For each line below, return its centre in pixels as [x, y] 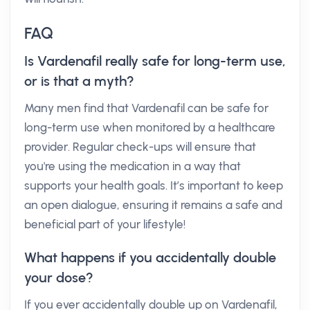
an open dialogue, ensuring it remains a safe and [153, 205]
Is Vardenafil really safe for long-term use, [155, 61]
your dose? [59, 277]
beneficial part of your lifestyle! [105, 224]
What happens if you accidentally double [150, 257]
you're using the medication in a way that [133, 166]
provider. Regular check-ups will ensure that [140, 147]
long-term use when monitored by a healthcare [150, 127]
